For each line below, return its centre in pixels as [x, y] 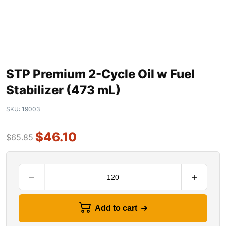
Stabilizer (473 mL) [63, 90]
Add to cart [116, 208]
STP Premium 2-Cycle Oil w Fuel [100, 74]
